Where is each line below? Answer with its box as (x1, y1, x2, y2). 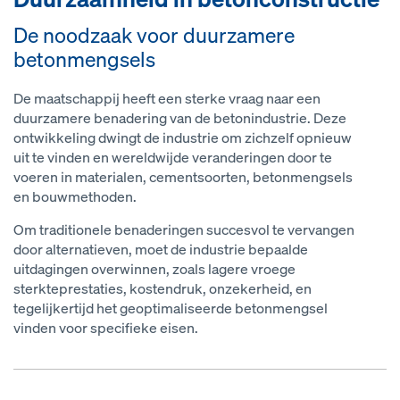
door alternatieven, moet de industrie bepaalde (13, 240, 308, 260)
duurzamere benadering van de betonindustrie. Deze (13, 109, 346, 129)
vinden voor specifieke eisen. (13, 319, 198, 338)
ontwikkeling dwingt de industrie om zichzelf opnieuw (13, 129, 352, 148)
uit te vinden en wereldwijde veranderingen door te (13, 148, 332, 168)
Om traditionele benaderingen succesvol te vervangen (13, 221, 354, 240)
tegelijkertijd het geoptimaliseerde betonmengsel (13, 299, 328, 319)
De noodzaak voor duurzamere (13, 21, 295, 50)
